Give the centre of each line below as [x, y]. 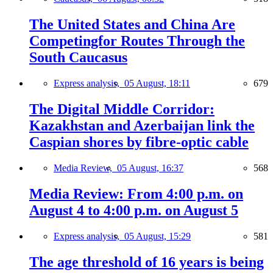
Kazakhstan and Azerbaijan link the [142, 125]
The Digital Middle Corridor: [122, 109]
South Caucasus [78, 58]
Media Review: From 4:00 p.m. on [136, 193]
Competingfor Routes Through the [137, 41]
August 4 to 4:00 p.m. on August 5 [134, 210]
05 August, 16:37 [150, 168]
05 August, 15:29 [158, 236]
